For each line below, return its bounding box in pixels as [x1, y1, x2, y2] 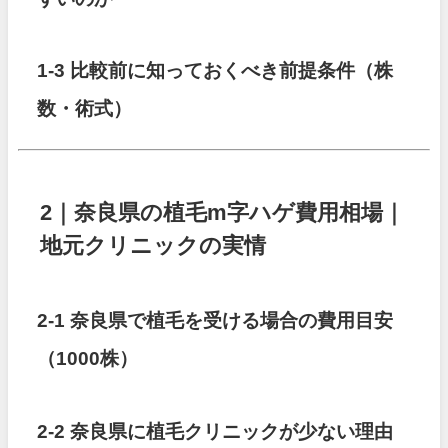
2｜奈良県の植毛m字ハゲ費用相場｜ [40, 201, 406, 224]
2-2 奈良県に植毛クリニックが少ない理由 [37, 421, 394, 441]
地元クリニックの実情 [40, 234, 267, 257]
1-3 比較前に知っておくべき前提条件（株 [37, 61, 394, 81]
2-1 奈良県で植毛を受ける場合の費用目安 [37, 311, 394, 331]
